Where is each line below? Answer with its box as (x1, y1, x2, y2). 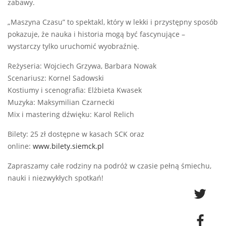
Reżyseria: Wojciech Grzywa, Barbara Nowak (8, 62, 156, 71)
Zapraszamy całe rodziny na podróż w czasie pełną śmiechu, (8, 161, 211, 171)
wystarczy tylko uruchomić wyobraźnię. (8, 42, 139, 51)
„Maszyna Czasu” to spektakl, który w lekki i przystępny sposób (8, 18, 218, 27)
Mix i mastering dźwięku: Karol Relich (8, 110, 134, 120)
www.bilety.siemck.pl (33, 142, 104, 151)
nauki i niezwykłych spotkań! (8, 174, 103, 183)
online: (8, 142, 33, 151)
